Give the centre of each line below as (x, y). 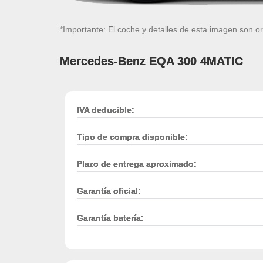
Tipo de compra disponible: (132, 136)
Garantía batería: (110, 218)
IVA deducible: (106, 109)
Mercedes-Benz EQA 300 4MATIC (151, 61)
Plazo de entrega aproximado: (137, 163)
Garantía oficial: (109, 190)
